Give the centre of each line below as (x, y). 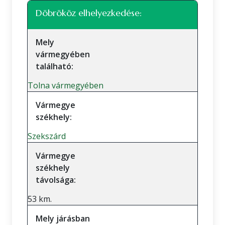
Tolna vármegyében (66, 85)
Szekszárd (47, 136)
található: (54, 66)
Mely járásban (63, 218)
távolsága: (56, 180)
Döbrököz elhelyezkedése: (89, 13)
